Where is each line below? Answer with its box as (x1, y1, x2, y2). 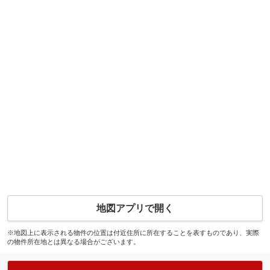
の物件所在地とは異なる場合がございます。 (7, 237, 140, 245)
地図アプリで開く (96, 202, 174, 213)
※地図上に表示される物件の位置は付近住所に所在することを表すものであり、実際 (7, 228, 259, 236)
